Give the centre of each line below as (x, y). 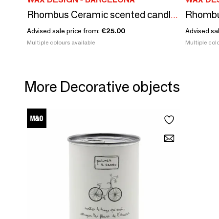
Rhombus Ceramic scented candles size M (174, 15)
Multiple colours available (61, 42)
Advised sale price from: (64, 31)
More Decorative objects (102, 87)
